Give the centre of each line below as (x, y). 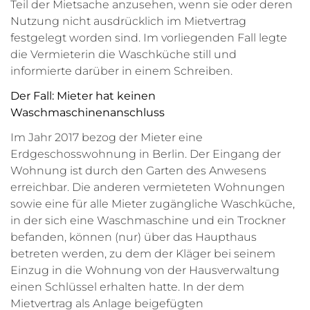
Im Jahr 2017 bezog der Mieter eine (107, 137)
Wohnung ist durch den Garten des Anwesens (138, 171)
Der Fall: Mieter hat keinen (83, 96)
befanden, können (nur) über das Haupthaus (134, 237)
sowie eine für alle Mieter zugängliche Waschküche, (153, 204)
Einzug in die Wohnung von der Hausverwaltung (145, 270)
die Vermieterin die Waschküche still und (124, 54)
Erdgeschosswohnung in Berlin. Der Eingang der (146, 154)
